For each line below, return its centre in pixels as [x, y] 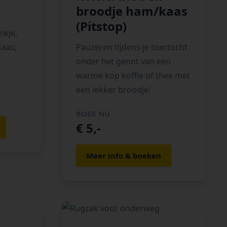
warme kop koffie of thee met [133, 75]
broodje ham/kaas [132, 11]
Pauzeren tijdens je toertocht [132, 47]
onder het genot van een [123, 61]
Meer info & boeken [124, 156]
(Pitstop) [101, 26]
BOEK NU [93, 113]
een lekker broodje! [113, 90]
